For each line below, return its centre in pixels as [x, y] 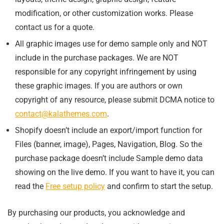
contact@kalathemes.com [61, 113]
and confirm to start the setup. [159, 186]
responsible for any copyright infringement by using [106, 71]
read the [30, 186]
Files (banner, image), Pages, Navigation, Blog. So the [108, 144]
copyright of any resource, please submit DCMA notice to [115, 99]
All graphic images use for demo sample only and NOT [111, 43]
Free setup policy [75, 186]
